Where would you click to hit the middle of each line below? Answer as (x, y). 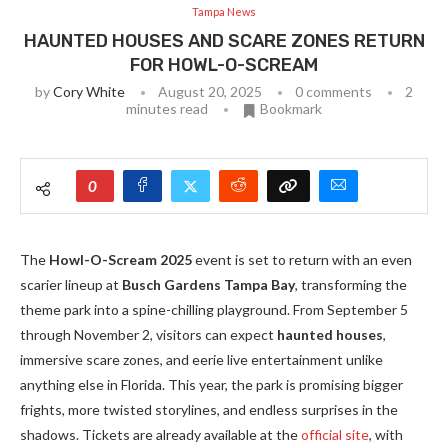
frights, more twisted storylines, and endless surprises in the (209, 409)
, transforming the (351, 284)
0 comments (333, 91)
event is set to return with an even (302, 259)
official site (335, 434)
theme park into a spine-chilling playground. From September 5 (214, 309)
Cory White (89, 91)
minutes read (167, 108)
